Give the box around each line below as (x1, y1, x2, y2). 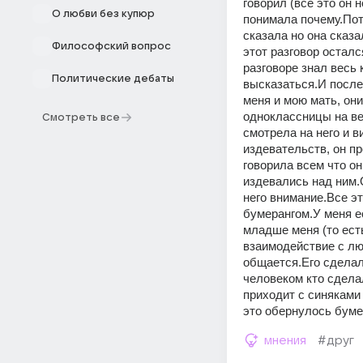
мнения (264, 334, 306, 347)
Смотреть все (42, 112, 120, 123)
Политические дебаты (52, 73, 174, 84)
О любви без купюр (52, 8, 155, 19)
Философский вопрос (52, 41, 171, 52)
